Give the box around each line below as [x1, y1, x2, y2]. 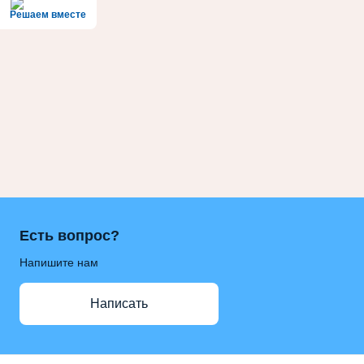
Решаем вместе [10, 8, 86, 20]
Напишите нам [19, 255, 98, 269]
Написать [90, 297, 148, 311]
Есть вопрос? [19, 227, 119, 244]
